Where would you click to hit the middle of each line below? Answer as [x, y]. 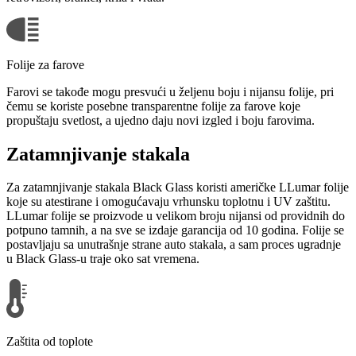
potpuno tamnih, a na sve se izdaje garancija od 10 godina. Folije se [175, 230]
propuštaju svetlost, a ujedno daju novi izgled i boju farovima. [161, 120]
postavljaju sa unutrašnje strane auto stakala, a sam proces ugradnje [174, 245]
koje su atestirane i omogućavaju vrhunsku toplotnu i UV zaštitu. [168, 202]
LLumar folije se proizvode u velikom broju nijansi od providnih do [176, 216]
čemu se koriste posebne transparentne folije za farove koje [153, 106]
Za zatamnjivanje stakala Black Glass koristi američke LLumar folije [178, 188]
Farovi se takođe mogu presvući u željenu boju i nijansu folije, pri [170, 91]
